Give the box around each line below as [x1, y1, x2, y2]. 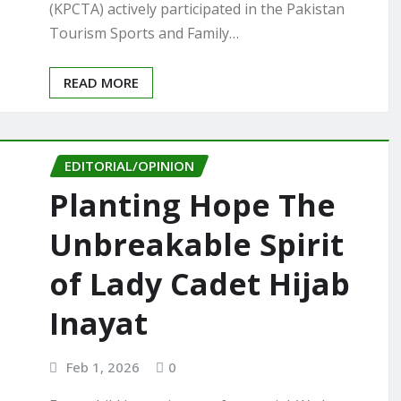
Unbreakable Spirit [49, 224, 344, 266]
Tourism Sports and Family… [49, 22, 239, 43]
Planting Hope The [49, 184, 336, 226]
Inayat [49, 303, 148, 345]
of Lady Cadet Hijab [49, 263, 350, 305]
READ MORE [64, 73, 139, 91]
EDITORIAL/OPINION [64, 156, 194, 175]
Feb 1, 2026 [65, 358, 140, 377]
